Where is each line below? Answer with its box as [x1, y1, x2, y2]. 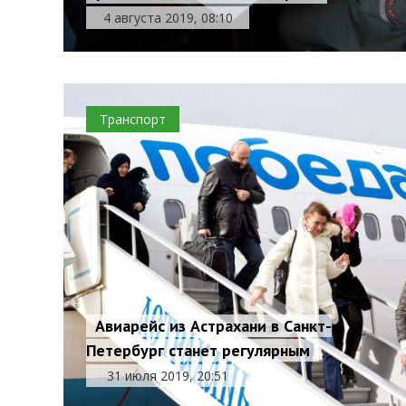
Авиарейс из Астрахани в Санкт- [95, 315, 333, 336]
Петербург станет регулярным [86, 340, 311, 361]
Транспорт [100, 111, 167, 128]
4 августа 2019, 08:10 [102, 9, 233, 26]
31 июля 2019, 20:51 [107, 367, 229, 384]
